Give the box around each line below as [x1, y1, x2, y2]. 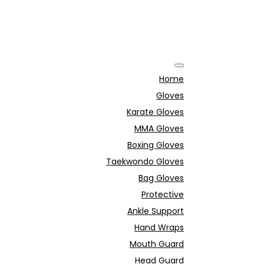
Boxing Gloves [127, 139, 184, 151]
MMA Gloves [134, 123, 184, 134]
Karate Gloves [127, 106, 184, 118]
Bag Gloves [138, 172, 184, 184]
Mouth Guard [130, 238, 184, 250]
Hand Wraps [134, 222, 184, 233]
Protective [141, 189, 184, 200]
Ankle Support [127, 205, 184, 217]
